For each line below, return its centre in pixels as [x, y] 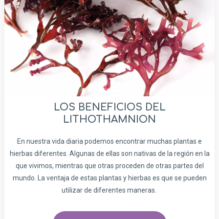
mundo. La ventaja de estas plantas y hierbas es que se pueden [109, 178]
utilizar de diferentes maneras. [109, 190]
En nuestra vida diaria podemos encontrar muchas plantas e [109, 142]
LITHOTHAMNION [109, 120]
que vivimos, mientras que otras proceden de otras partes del [109, 166]
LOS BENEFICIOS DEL [109, 108]
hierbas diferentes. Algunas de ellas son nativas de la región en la [109, 154]
